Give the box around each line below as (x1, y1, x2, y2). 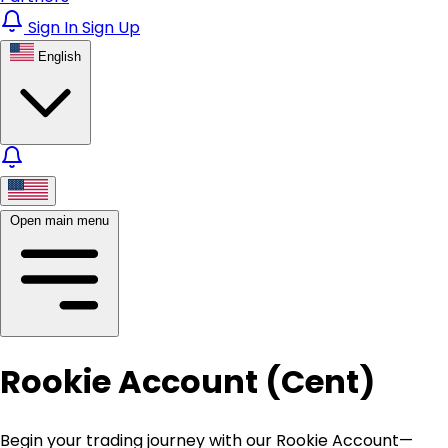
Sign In (28, 16, 82, 39)
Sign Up (82, 16, 140, 39)
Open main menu (10, 213, 109, 228)
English (38, 49, 81, 64)
